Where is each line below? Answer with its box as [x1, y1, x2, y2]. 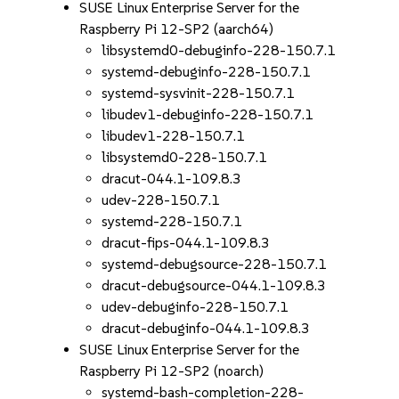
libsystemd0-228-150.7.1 [102, 149, 268, 166]
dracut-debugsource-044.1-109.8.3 [102, 277, 327, 294]
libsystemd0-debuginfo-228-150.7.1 [102, 42, 337, 59]
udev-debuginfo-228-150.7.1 [102, 298, 289, 315]
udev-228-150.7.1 [102, 191, 221, 208]
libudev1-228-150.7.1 [102, 127, 246, 144]
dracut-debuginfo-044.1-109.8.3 [102, 320, 311, 337]
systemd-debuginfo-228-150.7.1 [102, 63, 312, 80]
